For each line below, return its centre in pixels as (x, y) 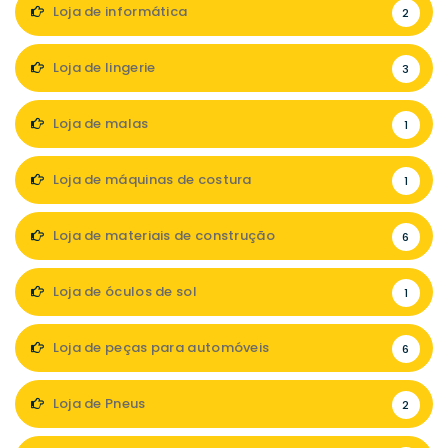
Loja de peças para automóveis (159, 347)
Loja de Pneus (97, 403)
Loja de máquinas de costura (150, 179)
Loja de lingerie (102, 67)
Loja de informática (118, 11)
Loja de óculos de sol (123, 291)
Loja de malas (99, 123)
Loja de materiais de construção (162, 235)
